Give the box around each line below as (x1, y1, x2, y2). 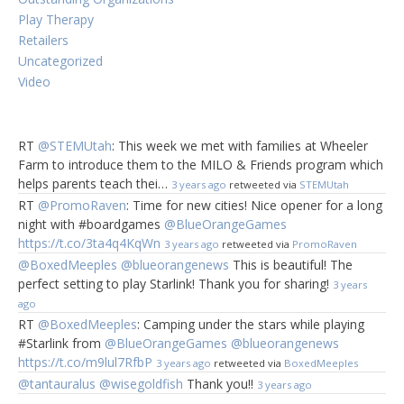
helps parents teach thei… (18, 174, 171, 192)
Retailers (18, 31, 69, 49)
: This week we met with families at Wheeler (112, 136, 368, 154)
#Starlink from (18, 334, 105, 352)
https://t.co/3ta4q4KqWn (18, 234, 161, 252)
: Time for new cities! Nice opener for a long (126, 196, 382, 214)
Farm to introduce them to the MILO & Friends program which (18, 155, 383, 173)
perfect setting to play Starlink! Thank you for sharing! (18, 274, 333, 292)
